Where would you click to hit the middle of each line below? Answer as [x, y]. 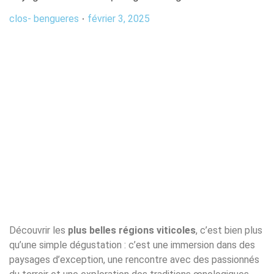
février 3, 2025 [119, 19]
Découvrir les [37, 230]
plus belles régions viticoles [131, 230]
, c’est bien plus [229, 230]
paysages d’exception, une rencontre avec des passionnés [134, 259]
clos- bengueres [44, 19]
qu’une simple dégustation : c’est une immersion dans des [132, 245]
